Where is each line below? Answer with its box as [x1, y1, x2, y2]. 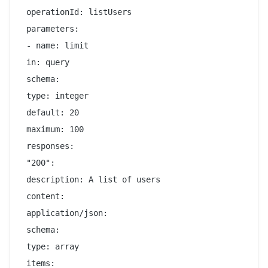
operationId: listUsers [22, 7, 132, 17]
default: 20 [22, 107, 79, 117]
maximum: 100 [22, 124, 84, 134]
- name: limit [22, 40, 89, 50]
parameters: [22, 23, 79, 33]
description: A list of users [22, 174, 160, 184]
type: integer [22, 90, 89, 100]
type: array [22, 241, 79, 251]
